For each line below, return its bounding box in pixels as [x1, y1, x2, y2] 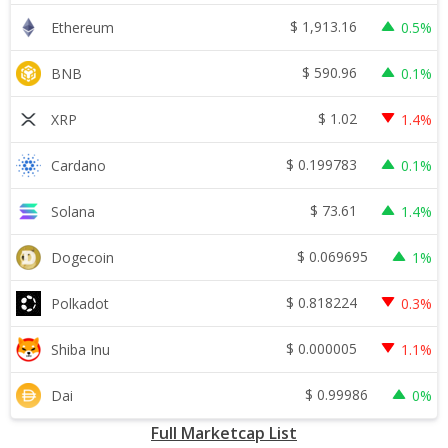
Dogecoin [51, 247, 114, 267]
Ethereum [51, 17, 114, 37]
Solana [51, 201, 95, 221]
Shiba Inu [51, 339, 110, 359]
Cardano [51, 155, 106, 175]
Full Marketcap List [151, 421, 297, 444]
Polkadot [51, 293, 109, 313]
